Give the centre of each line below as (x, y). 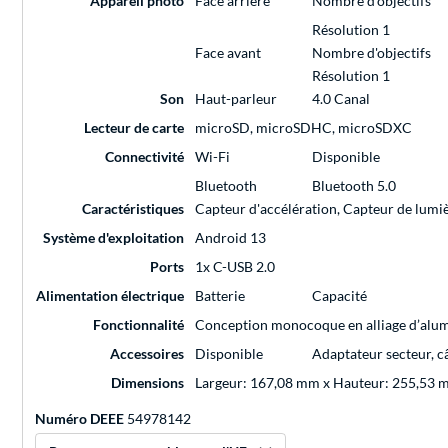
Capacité (339, 296)
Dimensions (147, 383)
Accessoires (147, 354)
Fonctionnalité (138, 325)
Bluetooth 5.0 (354, 186)
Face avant (228, 53)
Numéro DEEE (79, 419)
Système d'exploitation (113, 238)
